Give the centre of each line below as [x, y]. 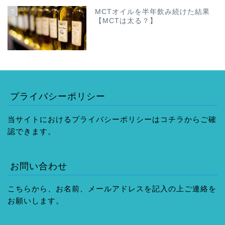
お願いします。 [36, 200]
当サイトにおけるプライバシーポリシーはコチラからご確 [112, 119]
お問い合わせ [39, 165]
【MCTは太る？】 [126, 21]
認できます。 [32, 131]
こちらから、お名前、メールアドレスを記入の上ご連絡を [112, 188]
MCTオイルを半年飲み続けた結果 [153, 12]
